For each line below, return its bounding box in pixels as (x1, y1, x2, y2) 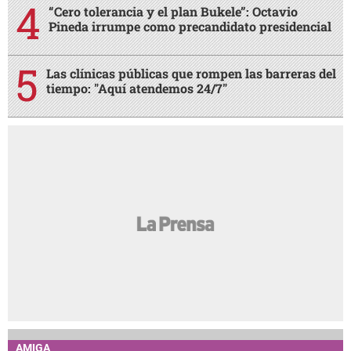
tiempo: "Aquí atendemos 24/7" (46, 80, 227, 97)
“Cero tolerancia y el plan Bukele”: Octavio (49, 3, 298, 20)
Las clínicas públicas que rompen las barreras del (46, 65, 336, 82)
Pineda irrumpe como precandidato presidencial (49, 18, 331, 35)
